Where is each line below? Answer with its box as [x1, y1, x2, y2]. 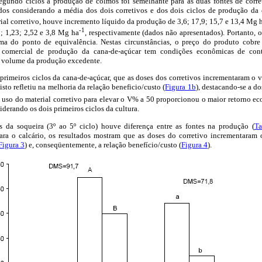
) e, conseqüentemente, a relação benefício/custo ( [25, 140, 181, 149]
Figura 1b [165, 82, 196, 92]
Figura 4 [181, 140, 208, 149]
